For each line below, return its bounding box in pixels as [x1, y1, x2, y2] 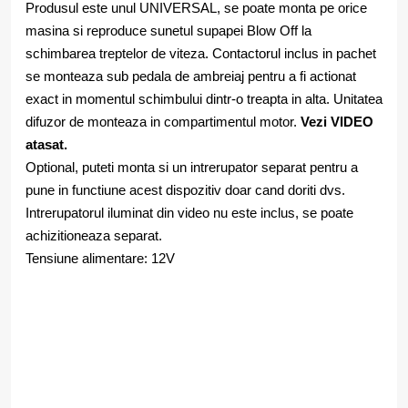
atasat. [25, 137, 67, 152]
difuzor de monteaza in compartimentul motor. [25, 114, 301, 129]
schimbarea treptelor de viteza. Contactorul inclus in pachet [25, 46, 376, 61]
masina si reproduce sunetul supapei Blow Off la [25, 23, 311, 38]
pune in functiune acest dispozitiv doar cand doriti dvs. [25, 182, 345, 198]
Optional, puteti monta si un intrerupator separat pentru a [25, 159, 358, 175]
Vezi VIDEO [301, 114, 373, 129]
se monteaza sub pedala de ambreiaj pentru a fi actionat [25, 68, 356, 84]
